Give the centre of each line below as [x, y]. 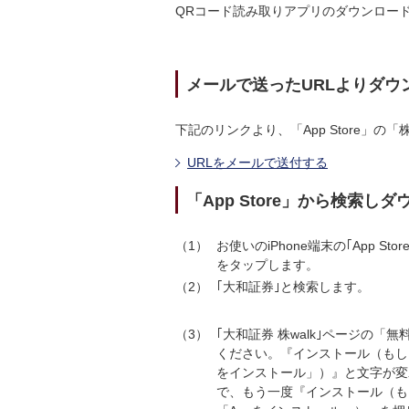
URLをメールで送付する [257, 163]
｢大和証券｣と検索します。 [293, 287]
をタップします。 [267, 265]
